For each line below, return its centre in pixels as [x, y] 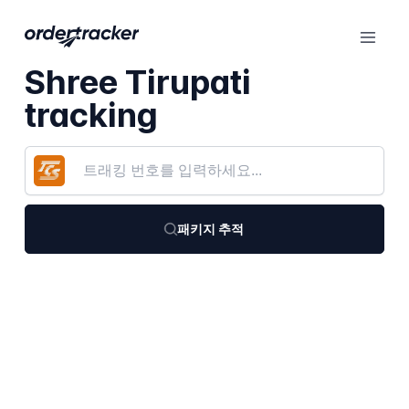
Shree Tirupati [137, 83]
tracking [91, 115]
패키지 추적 [211, 228]
